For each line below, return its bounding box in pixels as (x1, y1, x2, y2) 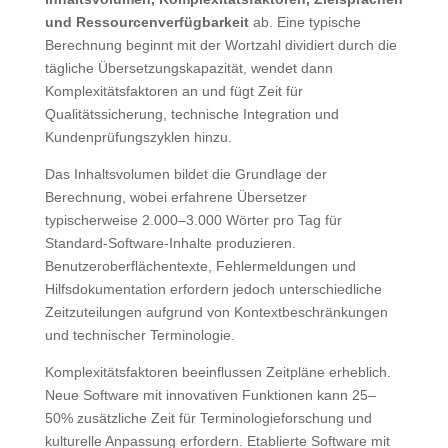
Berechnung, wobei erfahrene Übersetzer (44, 188, 307, 205)
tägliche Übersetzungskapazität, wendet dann (44, 59, 333, 76)
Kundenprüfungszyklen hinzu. (44, 128, 232, 145)
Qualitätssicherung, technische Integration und (44, 105, 339, 122)
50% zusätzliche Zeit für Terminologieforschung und (44, 409, 372, 426)
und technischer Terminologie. (44, 326, 235, 343)
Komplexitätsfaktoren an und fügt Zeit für (44, 82, 303, 99)
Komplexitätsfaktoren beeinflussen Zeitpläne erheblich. (44, 363, 391, 380)
